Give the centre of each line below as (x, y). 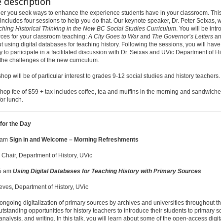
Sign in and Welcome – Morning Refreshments (74, 140)
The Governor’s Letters (182, 37)
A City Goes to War (113, 37)
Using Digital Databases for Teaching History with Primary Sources (107, 171)
